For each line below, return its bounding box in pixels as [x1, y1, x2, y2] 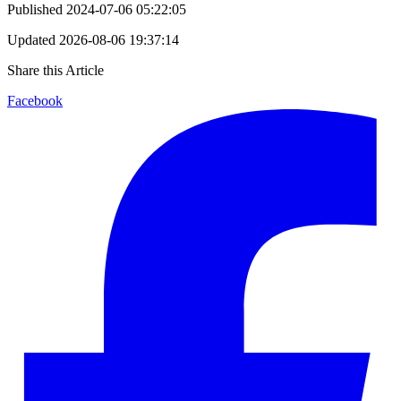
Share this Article [7, 62, 104, 78]
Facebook [7, 92, 63, 108]
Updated [7, 31, 55, 47]
